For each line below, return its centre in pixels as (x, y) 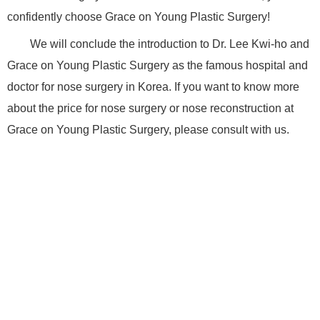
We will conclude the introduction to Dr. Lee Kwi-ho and (170, 44)
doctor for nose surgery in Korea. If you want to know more (153, 86)
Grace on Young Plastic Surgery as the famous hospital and (157, 65)
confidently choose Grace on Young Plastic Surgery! (139, 16)
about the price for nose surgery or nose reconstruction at (150, 108)
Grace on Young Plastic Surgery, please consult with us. (148, 129)
